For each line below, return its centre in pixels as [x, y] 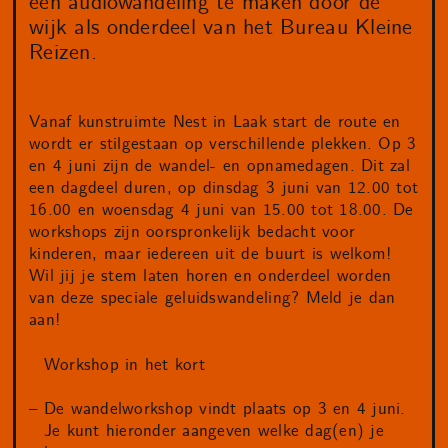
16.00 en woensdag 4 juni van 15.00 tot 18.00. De [221, 210]
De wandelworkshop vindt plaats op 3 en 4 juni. [224, 409]
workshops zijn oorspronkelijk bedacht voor [192, 232]
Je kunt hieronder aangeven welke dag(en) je [213, 431]
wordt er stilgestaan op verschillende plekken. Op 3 [223, 144]
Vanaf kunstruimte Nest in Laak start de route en [215, 122]
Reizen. [63, 53]
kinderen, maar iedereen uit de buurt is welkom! [210, 254]
